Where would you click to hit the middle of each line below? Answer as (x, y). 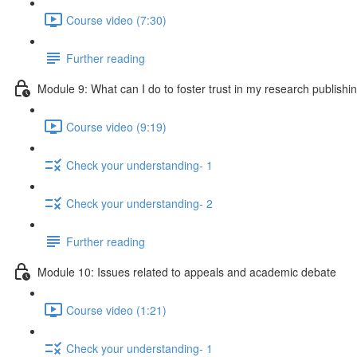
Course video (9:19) (116, 126)
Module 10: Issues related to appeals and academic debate (187, 271)
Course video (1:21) (116, 310)
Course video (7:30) (116, 20)
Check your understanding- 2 (139, 203)
